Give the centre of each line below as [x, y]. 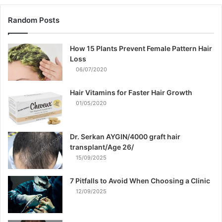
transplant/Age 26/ [102, 147]
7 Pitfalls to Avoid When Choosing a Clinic [140, 180]
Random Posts [34, 20]
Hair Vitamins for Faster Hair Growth [131, 92]
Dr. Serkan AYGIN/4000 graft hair [125, 136]
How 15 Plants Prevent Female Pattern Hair [141, 48]
